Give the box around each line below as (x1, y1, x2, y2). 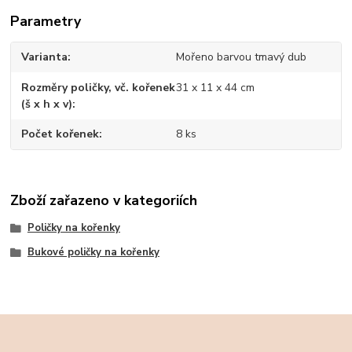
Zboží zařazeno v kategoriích (10, 190, 198, 210)
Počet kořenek (21, 126, 100, 142)
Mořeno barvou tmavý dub (175, 49, 306, 65)
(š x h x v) (21, 96, 73, 112)
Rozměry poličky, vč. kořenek (21, 79, 176, 95)
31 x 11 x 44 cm (175, 79, 255, 95)
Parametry (10, 12, 82, 31)
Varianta (21, 49, 68, 65)
